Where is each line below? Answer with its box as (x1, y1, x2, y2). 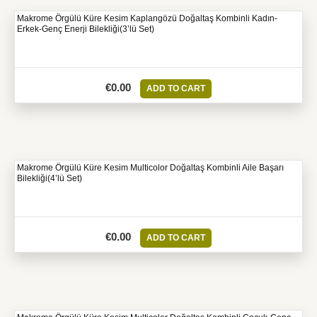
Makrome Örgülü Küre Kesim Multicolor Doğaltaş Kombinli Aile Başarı (17, 163, 284, 173)
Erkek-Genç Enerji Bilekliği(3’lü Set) (17, 24, 154, 35)
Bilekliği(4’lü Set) (17, 173, 82, 184)
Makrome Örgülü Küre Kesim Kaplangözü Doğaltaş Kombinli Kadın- (17, 13, 277, 24)
